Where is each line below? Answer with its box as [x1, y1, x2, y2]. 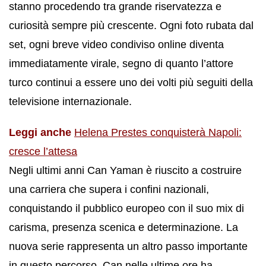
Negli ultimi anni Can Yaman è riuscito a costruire [9, 164, 242, 176]
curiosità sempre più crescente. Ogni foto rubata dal [9, 19, 254, 31]
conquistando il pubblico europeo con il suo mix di [9, 202, 244, 214]
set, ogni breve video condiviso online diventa [9, 38, 224, 50]
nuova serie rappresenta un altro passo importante [9, 240, 248, 252]
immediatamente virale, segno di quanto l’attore [9, 57, 233, 69]
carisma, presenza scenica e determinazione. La [9, 221, 238, 233]
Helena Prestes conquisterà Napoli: [74, 126, 242, 138]
